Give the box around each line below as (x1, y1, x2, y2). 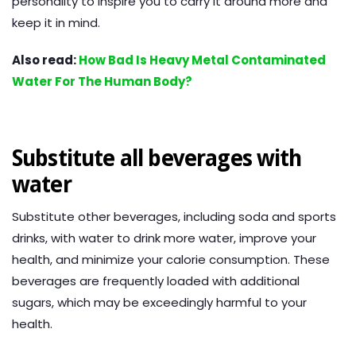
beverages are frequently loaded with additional (12, 273, 300, 290)
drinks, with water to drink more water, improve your (12, 230, 316, 247)
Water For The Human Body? (12, 73, 192, 91)
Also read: (12, 52, 79, 69)
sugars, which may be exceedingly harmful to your (12, 294, 307, 311)
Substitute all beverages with (12, 145, 302, 172)
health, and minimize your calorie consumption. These (12, 251, 330, 269)
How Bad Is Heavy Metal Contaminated (79, 52, 326, 69)
